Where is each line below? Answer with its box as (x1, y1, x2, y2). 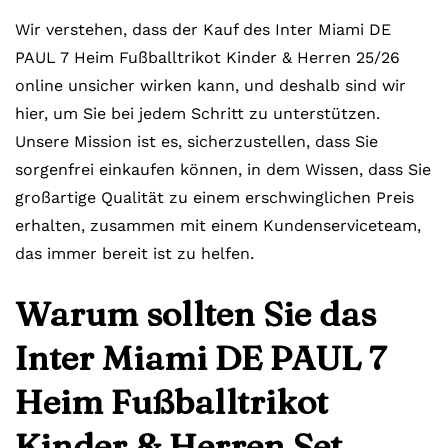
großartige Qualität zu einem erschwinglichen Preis (15, 188, 414, 207)
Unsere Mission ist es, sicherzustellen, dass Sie (15, 132, 378, 151)
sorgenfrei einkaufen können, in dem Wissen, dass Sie (15, 160, 431, 179)
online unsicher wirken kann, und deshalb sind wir (15, 76, 406, 95)
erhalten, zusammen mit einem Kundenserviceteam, (15, 216, 421, 235)
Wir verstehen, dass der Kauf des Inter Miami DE (15, 20, 391, 39)
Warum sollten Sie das (15, 293, 376, 335)
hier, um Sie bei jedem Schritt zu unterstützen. (15, 104, 380, 123)
